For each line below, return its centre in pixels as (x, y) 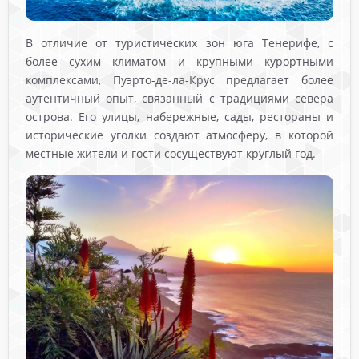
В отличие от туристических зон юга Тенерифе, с (179, 42)
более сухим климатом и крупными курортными (179, 61)
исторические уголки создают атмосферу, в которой (179, 135)
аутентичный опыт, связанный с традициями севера (179, 98)
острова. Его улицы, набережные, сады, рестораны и (179, 116)
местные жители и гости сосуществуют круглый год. (171, 153)
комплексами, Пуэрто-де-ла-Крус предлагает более (179, 79)
